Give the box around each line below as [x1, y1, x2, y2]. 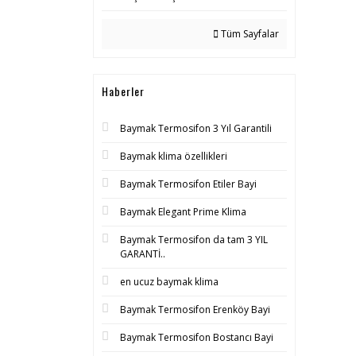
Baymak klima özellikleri [120, 149, 227, 163]
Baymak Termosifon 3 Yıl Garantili [120, 122, 272, 135]
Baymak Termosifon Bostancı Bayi [120, 331, 273, 344]
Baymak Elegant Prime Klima [120, 205, 246, 219]
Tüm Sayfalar [219, 27, 279, 41]
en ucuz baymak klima [120, 275, 219, 288]
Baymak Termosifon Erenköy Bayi [120, 303, 270, 316]
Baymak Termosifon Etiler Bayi [120, 177, 257, 191]
